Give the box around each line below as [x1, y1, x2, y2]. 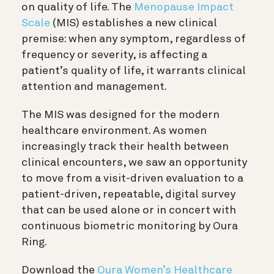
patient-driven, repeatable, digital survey [21, 188, 235, 200]
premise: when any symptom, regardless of [21, 33, 246, 45]
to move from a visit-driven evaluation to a [21, 172, 243, 184]
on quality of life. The [21, 1, 134, 13]
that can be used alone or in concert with [21, 204, 236, 216]
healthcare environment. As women [21, 125, 207, 136]
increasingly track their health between [21, 141, 229, 152]
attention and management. [21, 81, 167, 92]
